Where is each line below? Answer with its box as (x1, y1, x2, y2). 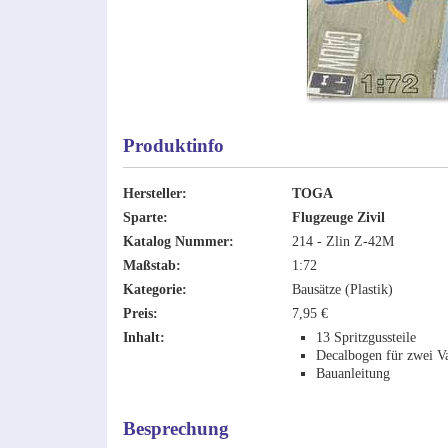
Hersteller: (122, 185, 187, 202)
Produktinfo (122, 134, 224, 156)
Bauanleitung (315, 365, 390, 382)
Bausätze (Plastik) (291, 281, 393, 298)
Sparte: (122, 209, 168, 226)
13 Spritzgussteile (315, 329, 416, 346)
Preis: (122, 305, 158, 322)
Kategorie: (122, 281, 187, 298)
